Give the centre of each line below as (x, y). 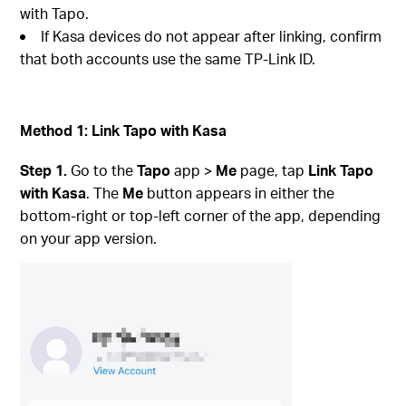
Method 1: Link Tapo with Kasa (124, 130)
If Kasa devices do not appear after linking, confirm (212, 36)
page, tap (273, 170)
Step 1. (44, 170)
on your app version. (89, 238)
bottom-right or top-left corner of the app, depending (201, 216)
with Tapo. (55, 14)
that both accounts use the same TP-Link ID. (168, 59)
